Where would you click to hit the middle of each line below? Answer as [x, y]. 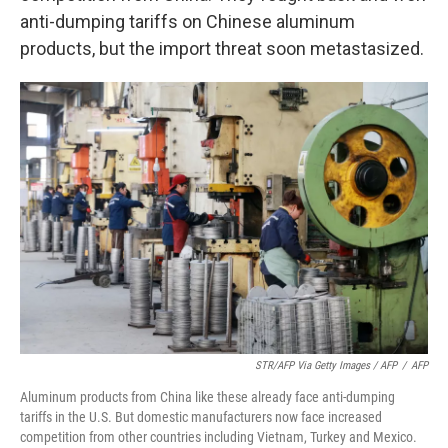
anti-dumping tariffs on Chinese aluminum [187, 21]
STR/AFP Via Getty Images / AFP [326, 365]
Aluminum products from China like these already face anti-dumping [207, 397]
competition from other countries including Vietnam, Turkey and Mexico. [218, 437]
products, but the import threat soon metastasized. [222, 48]
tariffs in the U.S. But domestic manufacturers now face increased [201, 417]
